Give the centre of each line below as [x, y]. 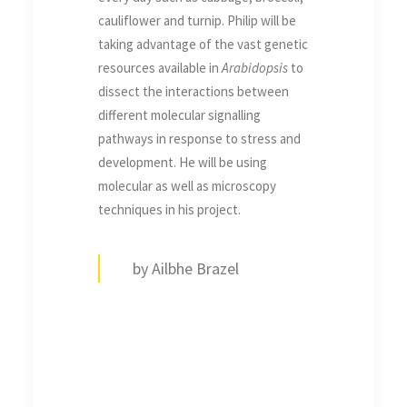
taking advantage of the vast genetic [203, 45]
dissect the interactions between [194, 92]
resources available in [160, 68]
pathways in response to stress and [199, 139]
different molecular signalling [179, 115]
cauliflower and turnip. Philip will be [197, 21]
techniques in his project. [169, 210]
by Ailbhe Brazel [186, 269]
